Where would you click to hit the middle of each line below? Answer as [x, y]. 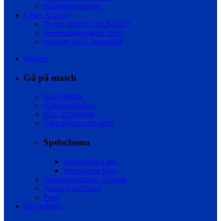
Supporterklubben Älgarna [85, 179]
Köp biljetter [63, 97]
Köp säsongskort [70, 106]
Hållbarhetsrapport [72, 6]
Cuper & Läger [47, 15]
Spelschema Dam [90, 161]
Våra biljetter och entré [79, 123]
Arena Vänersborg [72, 188]
